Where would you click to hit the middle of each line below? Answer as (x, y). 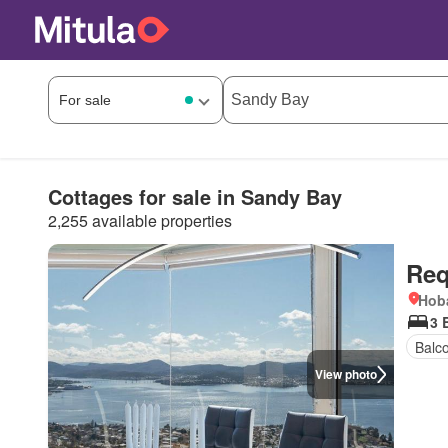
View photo (345, 374)
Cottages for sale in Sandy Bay (195, 196)
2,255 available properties (140, 220)
